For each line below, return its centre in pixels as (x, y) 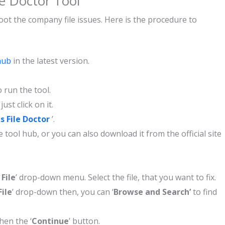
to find (204, 192)
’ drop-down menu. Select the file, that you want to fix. (116, 177)
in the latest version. (51, 61)
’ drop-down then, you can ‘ (63, 192)
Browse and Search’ (152, 192)
